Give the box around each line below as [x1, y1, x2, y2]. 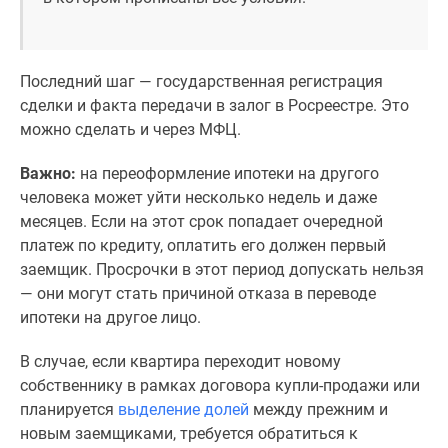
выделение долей [118, 400, 249, 419]
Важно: [20, 164, 80, 183]
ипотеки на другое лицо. [20, 308, 201, 327]
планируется [20, 400, 118, 419]
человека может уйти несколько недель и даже [20, 188, 377, 207]
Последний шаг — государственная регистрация [20, 72, 383, 91]
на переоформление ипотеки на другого [80, 164, 379, 183]
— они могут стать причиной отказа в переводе [20, 284, 376, 303]
